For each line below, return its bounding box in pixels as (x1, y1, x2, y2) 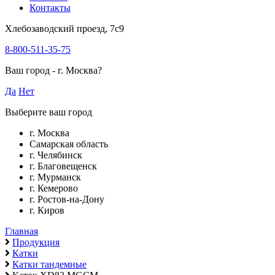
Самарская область (29, 139, 108, 149)
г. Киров (29, 205, 64, 215)
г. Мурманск (29, 172, 81, 182)
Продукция (12, 237, 60, 247)
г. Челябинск (29, 150, 82, 160)
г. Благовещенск (29, 161, 97, 171)
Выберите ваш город (5, 107, 92, 117)
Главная (5, 226, 38, 236)
